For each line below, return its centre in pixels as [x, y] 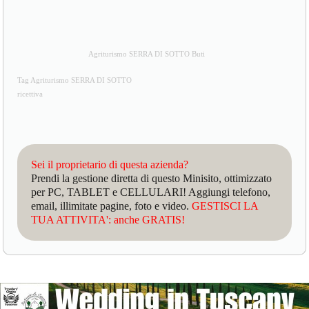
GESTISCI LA [225, 206]
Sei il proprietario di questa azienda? [110, 164]
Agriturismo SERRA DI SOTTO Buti [146, 54]
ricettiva [30, 94]
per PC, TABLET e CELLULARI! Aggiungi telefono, [151, 192]
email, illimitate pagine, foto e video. [112, 206]
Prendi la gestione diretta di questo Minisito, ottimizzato [152, 178]
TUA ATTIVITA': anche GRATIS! [108, 219]
